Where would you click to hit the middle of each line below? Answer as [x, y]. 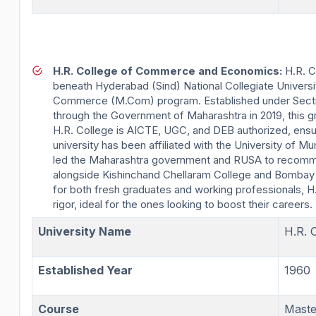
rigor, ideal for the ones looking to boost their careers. [183, 204]
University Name [85, 231]
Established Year [85, 270]
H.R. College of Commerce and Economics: [168, 71]
